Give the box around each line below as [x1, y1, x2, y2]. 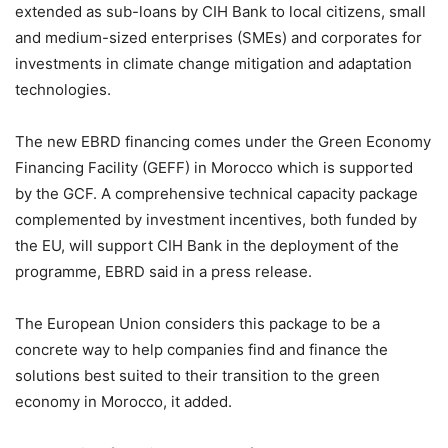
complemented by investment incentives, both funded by [15, 209, 417, 229]
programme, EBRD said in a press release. [15, 261, 312, 281]
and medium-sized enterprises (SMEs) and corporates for [15, 27, 422, 47]
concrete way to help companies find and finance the [15, 339, 388, 359]
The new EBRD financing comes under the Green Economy [15, 131, 431, 151]
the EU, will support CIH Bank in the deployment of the [15, 235, 399, 255]
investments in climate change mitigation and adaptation [15, 53, 412, 73]
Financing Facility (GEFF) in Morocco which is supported [15, 157, 413, 177]
